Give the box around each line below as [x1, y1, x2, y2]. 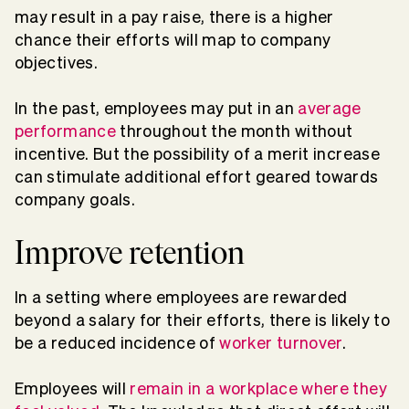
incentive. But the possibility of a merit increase [15, 144, 380, 163]
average [298, 99, 362, 117]
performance [15, 121, 116, 140]
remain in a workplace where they [130, 379, 387, 397]
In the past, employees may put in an [15, 99, 299, 117]
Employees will [15, 379, 131, 397]
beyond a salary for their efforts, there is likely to [15, 310, 391, 329]
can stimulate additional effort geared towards [15, 167, 379, 185]
